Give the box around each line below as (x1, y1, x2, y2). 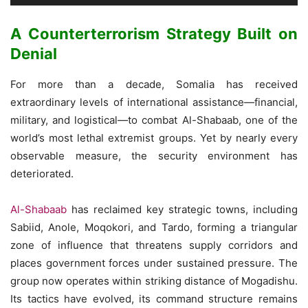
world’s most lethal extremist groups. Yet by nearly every (10, 131, 298, 145)
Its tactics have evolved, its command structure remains (10, 292, 298, 306)
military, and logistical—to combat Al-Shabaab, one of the (10, 113, 298, 127)
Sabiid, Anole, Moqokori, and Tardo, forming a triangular (10, 221, 298, 234)
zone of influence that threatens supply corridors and (10, 239, 298, 252)
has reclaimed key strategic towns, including (67, 203, 298, 217)
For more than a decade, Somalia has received (10, 78, 298, 91)
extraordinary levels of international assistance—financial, (10, 96, 298, 109)
